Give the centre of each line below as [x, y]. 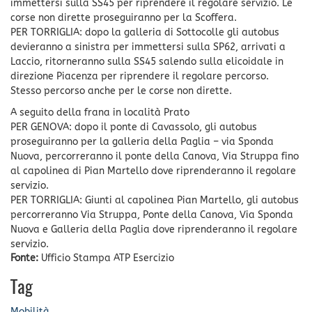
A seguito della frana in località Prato [100, 112]
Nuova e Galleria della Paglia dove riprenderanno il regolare [154, 229]
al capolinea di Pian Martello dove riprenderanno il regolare [153, 171]
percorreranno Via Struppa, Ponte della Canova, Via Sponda [152, 214]
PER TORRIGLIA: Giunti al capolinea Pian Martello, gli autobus [155, 200]
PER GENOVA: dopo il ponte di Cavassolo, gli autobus [134, 127]
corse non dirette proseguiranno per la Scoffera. [124, 17]
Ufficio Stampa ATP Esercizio [108, 258]
